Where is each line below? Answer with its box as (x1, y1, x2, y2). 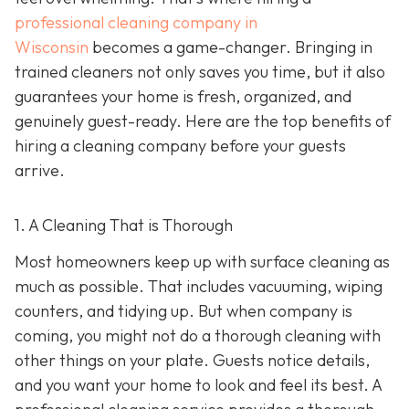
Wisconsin (15, 37, 89, 58)
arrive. (15, 160, 65, 182)
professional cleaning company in (15, 12, 257, 34)
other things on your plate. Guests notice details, (15, 349, 370, 371)
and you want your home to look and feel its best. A (15, 373, 382, 395)
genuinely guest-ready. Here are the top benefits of (15, 110, 391, 132)
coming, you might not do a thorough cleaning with (15, 324, 381, 346)
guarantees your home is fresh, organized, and (15, 86, 351, 108)
